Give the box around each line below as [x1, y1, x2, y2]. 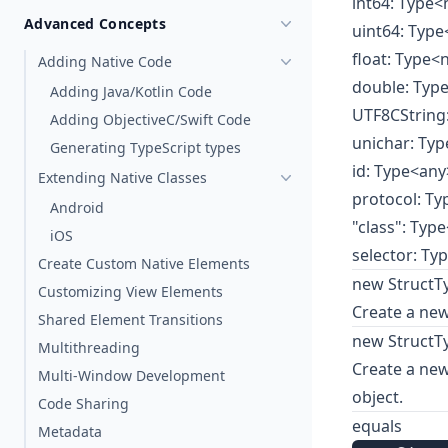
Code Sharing [38, 394, 129, 413]
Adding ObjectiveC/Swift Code [50, 110, 251, 129]
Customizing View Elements [38, 282, 223, 301]
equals [352, 415, 402, 438]
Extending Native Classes [38, 168, 207, 187]
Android [50, 198, 104, 217]
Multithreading [38, 338, 140, 357]
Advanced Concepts [24, 14, 166, 33]
